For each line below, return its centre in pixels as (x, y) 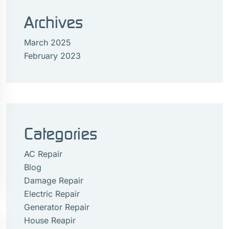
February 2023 (52, 56)
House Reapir (50, 220)
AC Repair (43, 154)
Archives (53, 22)
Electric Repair (52, 194)
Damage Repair (54, 180)
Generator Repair (57, 207)
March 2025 (48, 42)
